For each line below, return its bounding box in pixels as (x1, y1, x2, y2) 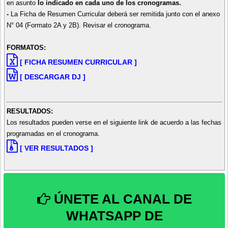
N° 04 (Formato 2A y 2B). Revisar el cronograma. (6, 21, 151, 29)
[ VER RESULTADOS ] (19, 144, 93, 153)
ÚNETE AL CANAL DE (50, 191, 192, 207)
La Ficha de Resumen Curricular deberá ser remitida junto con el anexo (10, 10, 220, 18)
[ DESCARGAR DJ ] (19, 72, 85, 81)
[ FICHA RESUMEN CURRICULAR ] (19, 58, 137, 66)
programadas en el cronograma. (6, 130, 100, 138)
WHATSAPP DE (66, 208, 163, 223)
